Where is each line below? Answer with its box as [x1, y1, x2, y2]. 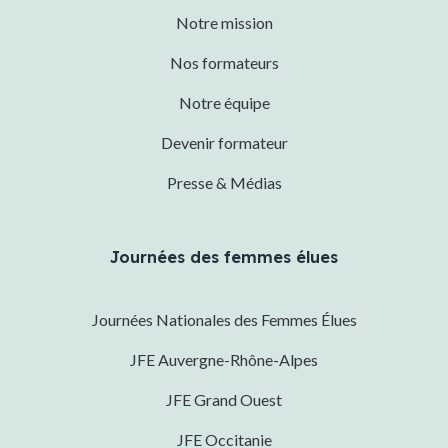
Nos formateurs [169, 53, 279, 73]
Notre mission [175, 13, 273, 33]
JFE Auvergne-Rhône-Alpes [130, 350, 318, 370]
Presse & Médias [166, 173, 282, 193]
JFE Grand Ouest [166, 390, 282, 410]
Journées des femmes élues [110, 247, 338, 268]
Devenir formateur [160, 133, 288, 153]
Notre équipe [178, 93, 270, 113]
